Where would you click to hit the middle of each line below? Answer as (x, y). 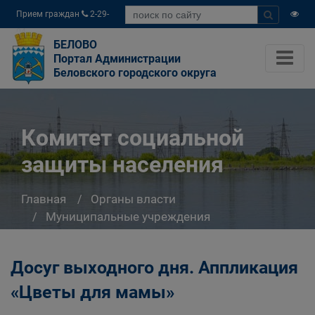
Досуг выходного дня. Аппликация (154, 268)
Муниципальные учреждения (128, 216)
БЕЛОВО (75, 45)
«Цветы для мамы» (92, 292)
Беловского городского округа (135, 73)
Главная (44, 199)
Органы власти (133, 199)
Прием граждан (49, 14)
